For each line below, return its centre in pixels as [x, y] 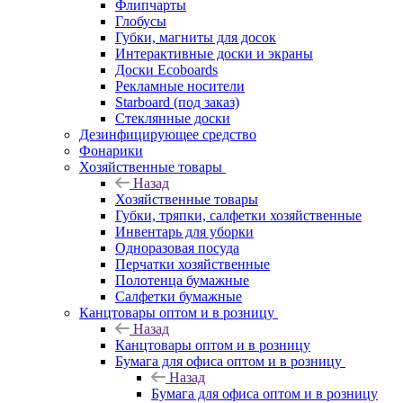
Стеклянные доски [173, 118]
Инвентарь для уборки [184, 232]
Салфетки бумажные [179, 296]
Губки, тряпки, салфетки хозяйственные [238, 215]
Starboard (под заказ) [177, 102]
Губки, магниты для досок [196, 37]
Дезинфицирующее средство [168, 134]
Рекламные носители [180, 86]
